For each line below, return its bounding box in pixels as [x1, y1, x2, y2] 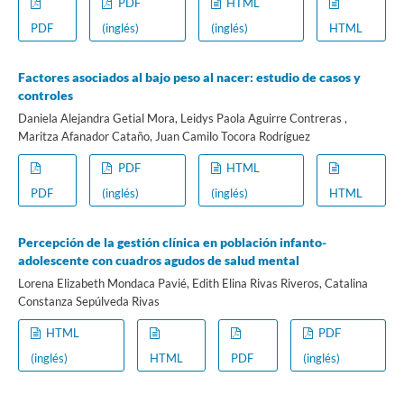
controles [17, 87, 73, 104]
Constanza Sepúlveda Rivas [17, 294, 160, 309]
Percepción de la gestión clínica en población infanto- [17, 234, 326, 251]
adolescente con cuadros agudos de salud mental [17, 252, 299, 269]
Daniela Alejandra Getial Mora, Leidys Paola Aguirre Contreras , [17, 111, 347, 126]
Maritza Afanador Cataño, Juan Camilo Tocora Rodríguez [17, 129, 310, 144]
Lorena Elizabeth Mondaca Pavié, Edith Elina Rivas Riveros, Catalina [17, 276, 368, 291]
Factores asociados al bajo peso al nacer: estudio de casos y [17, 69, 361, 86]
